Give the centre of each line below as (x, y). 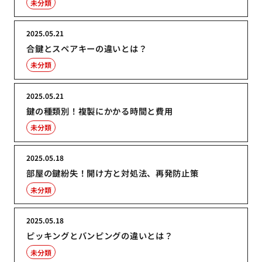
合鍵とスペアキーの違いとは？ (87, 48)
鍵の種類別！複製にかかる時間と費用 (100, 111)
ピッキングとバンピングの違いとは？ (100, 236)
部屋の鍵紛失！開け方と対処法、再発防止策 (113, 173)
